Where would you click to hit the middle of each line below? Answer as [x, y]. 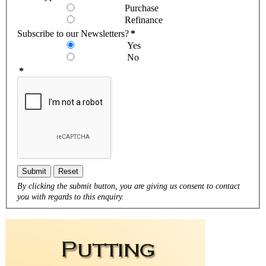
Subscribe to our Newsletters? [73, 33]
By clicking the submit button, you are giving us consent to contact [129, 186]
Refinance [144, 20]
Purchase [142, 8]
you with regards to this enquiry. [71, 196]
